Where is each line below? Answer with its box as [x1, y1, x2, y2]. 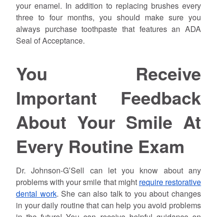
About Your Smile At [15, 109, 201, 135]
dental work [15, 187, 57, 199]
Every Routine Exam [15, 133, 185, 159]
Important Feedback [15, 85, 201, 110]
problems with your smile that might [15, 176, 139, 187]
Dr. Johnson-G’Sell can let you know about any [15, 164, 201, 176]
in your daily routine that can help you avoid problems [15, 199, 201, 211]
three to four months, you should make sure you [15, 12, 201, 23]
